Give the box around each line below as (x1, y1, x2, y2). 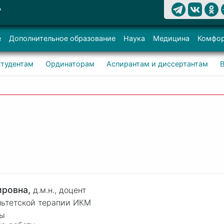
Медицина (153, 34, 189, 42)
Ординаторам (45, 59, 94, 68)
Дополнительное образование (9, 34, 115, 42)
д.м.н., (32, 184, 59, 195)
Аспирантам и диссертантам (106, 59, 208, 68)
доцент (58, 184, 86, 195)
